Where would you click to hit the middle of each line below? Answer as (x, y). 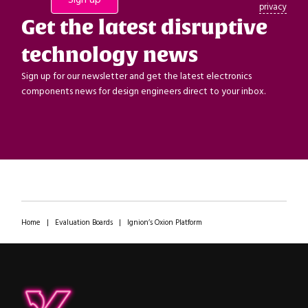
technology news (109, 55)
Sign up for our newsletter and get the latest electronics (136, 77)
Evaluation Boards (84, 223)
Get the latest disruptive (144, 28)
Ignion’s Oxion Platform (164, 223)
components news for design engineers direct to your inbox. (143, 92)
